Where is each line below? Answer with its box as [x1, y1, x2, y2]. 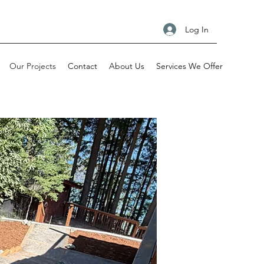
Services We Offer [156, 61, 223, 71]
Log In [184, 24, 209, 35]
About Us [109, 61, 144, 71]
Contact [68, 61, 97, 71]
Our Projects [9, 61, 56, 71]
